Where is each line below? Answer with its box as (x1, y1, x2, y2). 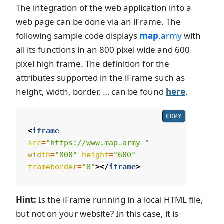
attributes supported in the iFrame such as (16, 72, 185, 84)
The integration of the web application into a (16, 2, 191, 14)
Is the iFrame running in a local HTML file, (36, 193, 203, 205)
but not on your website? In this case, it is (16, 207, 178, 219)
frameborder (28, 162, 77, 171)
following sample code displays (16, 30, 139, 42)
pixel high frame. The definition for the (16, 58, 169, 70)
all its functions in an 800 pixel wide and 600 (16, 44, 190, 56)
